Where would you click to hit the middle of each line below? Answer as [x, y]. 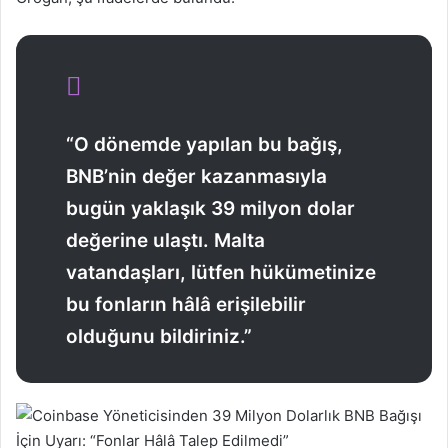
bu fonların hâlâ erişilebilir [186, 305]
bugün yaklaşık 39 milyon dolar [210, 209]
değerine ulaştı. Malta [165, 241]
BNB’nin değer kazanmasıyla [196, 177]
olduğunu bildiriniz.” [159, 337]
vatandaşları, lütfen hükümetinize [221, 273]
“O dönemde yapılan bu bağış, [204, 145]
